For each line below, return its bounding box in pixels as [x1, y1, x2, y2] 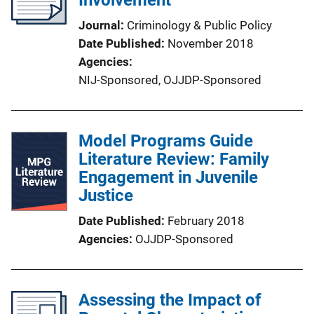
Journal [78, 18, 121, 33]
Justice [78, 186, 133, 206]
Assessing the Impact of [78, 290, 261, 310]
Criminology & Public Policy [127, 18, 272, 33]
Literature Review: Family [78, 149, 269, 170]
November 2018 [168, 36, 254, 51]
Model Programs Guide [78, 131, 253, 151]
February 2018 [168, 214, 245, 228]
